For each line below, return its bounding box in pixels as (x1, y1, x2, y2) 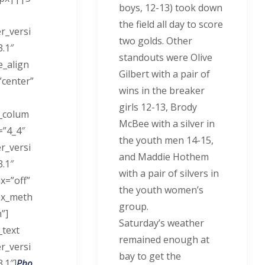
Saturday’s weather (119, 216, 205, 230)
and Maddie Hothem (119, 150, 209, 163)
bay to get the (119, 250, 182, 263)
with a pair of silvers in (119, 167, 219, 180)
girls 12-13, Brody (119, 101, 198, 114)
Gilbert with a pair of (119, 67, 211, 80)
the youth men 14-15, (119, 134, 214, 147)
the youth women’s (119, 183, 204, 196)
